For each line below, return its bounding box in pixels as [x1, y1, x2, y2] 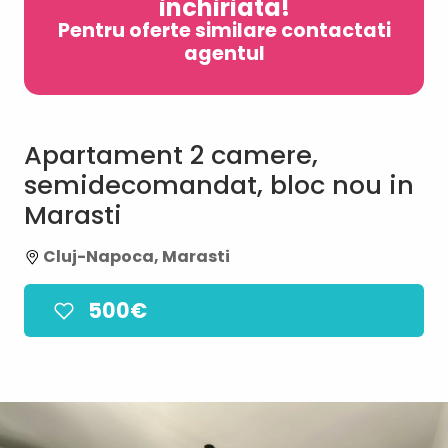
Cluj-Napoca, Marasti [40, 245, 230, 268]
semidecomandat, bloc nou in [24, 167, 414, 203]
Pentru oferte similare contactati [57, 17, 391, 44]
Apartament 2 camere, [24, 137, 318, 173]
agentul [183, 40, 265, 67]
